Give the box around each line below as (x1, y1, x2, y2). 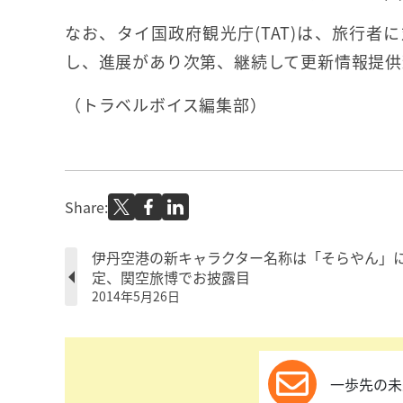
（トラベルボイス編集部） (65, 93, 267, 117)
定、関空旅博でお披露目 (92, 266, 250, 288)
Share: (65, 196, 108, 218)
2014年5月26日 (92, 287, 180, 305)
